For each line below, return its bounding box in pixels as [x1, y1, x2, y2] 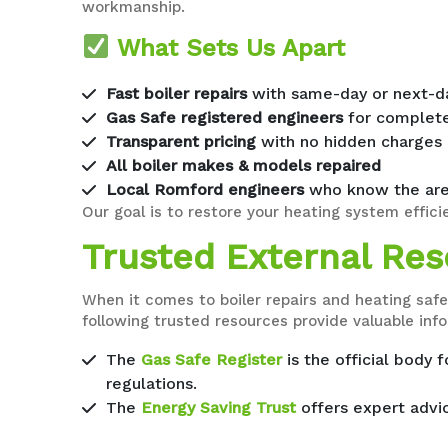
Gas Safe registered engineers [106, 107, 344, 127]
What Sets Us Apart [109, 33, 345, 62]
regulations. [106, 373, 198, 393]
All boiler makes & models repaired [106, 155, 382, 175]
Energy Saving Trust [141, 397, 297, 417]
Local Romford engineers [106, 179, 305, 199]
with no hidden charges [256, 131, 443, 151]
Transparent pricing [106, 131, 257, 151]
